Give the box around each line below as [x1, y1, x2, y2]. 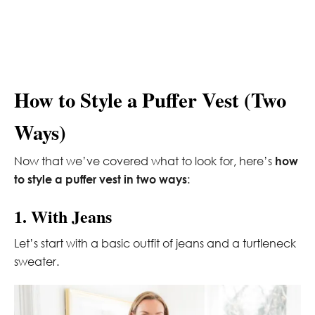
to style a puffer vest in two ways [14, 172, 187, 186]
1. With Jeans [14, 203, 112, 229]
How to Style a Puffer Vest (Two [14, 84, 286, 115]
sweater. [14, 254, 59, 269]
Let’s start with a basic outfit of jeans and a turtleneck [14, 236, 296, 250]
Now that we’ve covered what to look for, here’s [14, 153, 275, 168]
